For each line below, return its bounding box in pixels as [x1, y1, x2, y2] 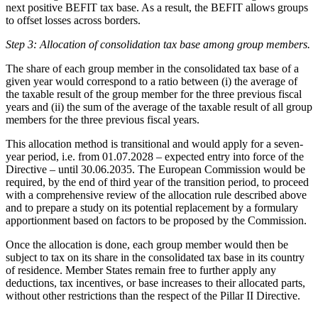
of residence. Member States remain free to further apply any [6, 264, 276, 277]
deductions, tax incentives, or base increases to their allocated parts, [6, 277, 305, 290]
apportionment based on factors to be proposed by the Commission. [6, 214, 307, 227]
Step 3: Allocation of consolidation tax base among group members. [6, 38, 310, 51]
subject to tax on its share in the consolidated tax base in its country [6, 251, 305, 264]
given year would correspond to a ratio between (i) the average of [6, 75, 297, 88]
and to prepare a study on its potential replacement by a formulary [6, 202, 298, 214]
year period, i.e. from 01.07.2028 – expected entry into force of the [6, 150, 304, 163]
